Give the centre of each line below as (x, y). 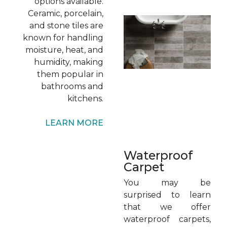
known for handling (63, 38)
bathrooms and (72, 86)
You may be (167, 183)
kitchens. (85, 99)
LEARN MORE (74, 123)
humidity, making (69, 62)
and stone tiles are (66, 26)
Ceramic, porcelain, (66, 13)
